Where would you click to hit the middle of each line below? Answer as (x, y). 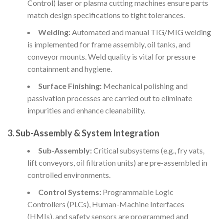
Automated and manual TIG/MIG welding (141, 32)
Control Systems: (69, 192)
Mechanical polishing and (144, 86)
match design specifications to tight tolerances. (106, 15)
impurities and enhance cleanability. (86, 110)
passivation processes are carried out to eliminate (109, 98)
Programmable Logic (137, 192)
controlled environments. (69, 175)
